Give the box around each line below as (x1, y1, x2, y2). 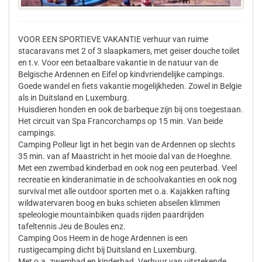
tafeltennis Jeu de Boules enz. (18, 222, 126, 232)
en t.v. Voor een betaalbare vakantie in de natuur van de (18, 58, 218, 68)
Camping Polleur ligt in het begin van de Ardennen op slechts (18, 140, 235, 150)
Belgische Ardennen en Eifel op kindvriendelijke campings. (18, 70, 225, 80)
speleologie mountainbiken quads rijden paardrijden (18, 210, 204, 220)
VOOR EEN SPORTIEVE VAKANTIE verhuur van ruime (18, 35, 208, 44)
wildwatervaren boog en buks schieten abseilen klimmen (18, 198, 220, 208)
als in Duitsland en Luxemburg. (18, 93, 129, 103)
